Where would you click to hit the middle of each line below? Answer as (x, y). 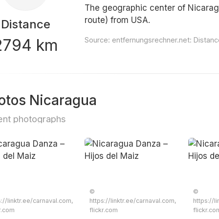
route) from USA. (118, 20)
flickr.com (104, 210)
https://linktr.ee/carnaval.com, (133, 201)
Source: (99, 40)
